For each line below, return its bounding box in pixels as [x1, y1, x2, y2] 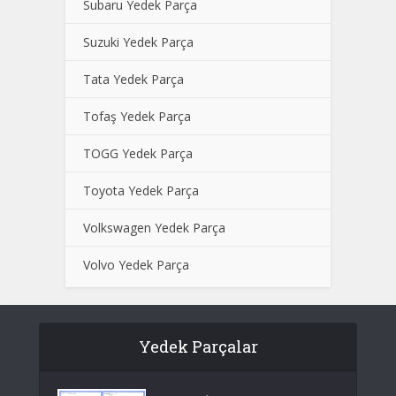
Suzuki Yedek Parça [83, 34, 194, 50]
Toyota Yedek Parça [83, 182, 199, 199]
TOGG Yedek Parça [83, 145, 193, 162]
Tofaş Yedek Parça [83, 108, 191, 125]
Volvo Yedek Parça [83, 256, 189, 273]
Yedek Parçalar [138, 336, 258, 357]
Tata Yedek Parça [83, 71, 184, 88]
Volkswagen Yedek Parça [83, 219, 225, 236]
